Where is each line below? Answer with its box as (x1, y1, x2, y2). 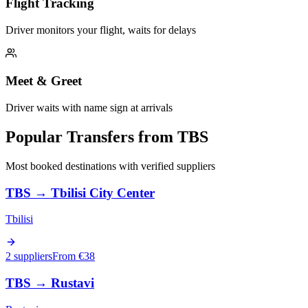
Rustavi (51, 276, 94, 291)
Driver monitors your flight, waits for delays (5, 23, 196, 36)
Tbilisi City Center (51, 185, 155, 200)
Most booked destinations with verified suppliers (5, 159, 215, 172)
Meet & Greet (5, 74, 82, 89)
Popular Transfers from (5, 128, 177, 146)
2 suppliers (5, 250, 52, 263)
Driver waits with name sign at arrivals (5, 102, 173, 114)
